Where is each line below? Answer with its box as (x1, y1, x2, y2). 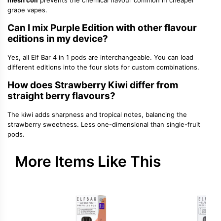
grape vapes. (7, 6, 47, 14)
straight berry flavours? (7, 90, 115, 102)
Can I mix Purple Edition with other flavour (7, 22, 197, 34)
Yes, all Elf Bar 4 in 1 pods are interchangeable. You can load (7, 53, 193, 62)
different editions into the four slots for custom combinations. (7, 63, 199, 72)
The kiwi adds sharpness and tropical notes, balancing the (7, 110, 187, 119)
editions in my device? (7, 33, 108, 45)
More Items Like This (15, 152, 161, 171)
